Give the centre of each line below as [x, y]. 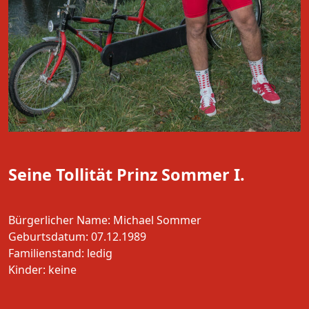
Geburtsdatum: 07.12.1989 [77, 236]
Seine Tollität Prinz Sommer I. [127, 174]
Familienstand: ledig [60, 253]
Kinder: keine [42, 269]
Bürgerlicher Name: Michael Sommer [105, 220]
